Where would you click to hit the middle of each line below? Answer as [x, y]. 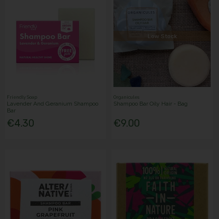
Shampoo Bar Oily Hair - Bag [151, 104]
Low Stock [162, 36]
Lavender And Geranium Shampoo [53, 104]
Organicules [127, 98]
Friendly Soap [22, 98]
